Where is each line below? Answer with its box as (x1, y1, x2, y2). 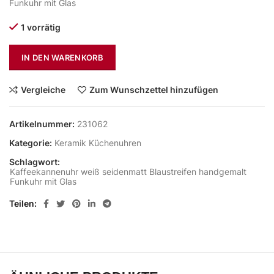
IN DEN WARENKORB (21, 53, 103, 63)
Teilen (9, 198, 34, 209)
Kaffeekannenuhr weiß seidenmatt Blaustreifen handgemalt (10, 166, 246, 177)
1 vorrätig (21, 22, 61, 33)
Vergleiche (21, 84, 65, 95)
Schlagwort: (9, 157, 60, 168)
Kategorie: (9, 138, 54, 149)
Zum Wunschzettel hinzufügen (89, 84, 218, 95)
